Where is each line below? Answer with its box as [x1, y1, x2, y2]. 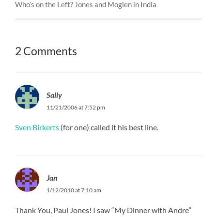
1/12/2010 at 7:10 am [46, 186, 102, 194]
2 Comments [15, 44, 77, 58]
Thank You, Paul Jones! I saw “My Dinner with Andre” [15, 205, 192, 215]
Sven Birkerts [15, 122, 60, 132]
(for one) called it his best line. [59, 122, 159, 132]
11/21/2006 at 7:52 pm [46, 103, 106, 111]
